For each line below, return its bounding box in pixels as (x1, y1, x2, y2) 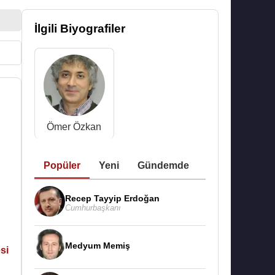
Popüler (44, 160, 80, 171)
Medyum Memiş (65, 241, 130, 250)
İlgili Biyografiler (34, 22, 125, 35)
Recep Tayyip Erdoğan (65, 193, 160, 203)
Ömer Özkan (47, 122, 102, 132)
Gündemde (137, 160, 189, 171)
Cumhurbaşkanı (65, 203, 121, 212)
